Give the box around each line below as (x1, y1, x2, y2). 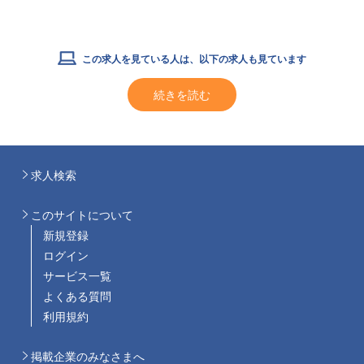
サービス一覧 (43, 266, 111, 284)
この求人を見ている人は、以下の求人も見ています (82, 50, 306, 66)
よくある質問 (43, 287, 111, 304)
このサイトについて (31, 206, 133, 223)
